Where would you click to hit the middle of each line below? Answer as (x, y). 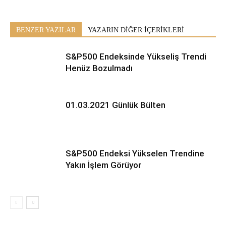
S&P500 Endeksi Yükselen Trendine (135, 153)
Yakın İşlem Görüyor (103, 165)
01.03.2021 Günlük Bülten (116, 105)
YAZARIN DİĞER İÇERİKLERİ (136, 30)
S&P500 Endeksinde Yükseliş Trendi (136, 56)
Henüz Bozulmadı (99, 68)
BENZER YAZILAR (46, 30)
